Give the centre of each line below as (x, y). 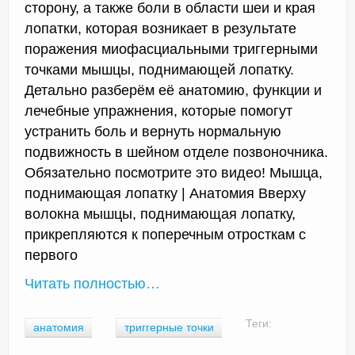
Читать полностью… (92, 283)
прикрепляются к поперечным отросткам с (165, 234)
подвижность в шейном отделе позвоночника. (176, 152)
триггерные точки (169, 327)
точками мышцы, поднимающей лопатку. (159, 69)
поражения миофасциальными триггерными (171, 49)
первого (51, 255)
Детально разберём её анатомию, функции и (173, 90)
